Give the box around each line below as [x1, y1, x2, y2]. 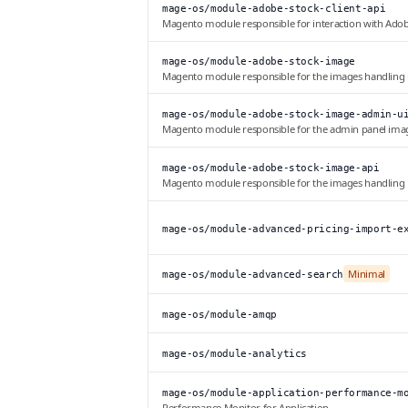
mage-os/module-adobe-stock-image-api [162, 162, 380, 175]
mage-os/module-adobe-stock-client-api [162, 3, 386, 15]
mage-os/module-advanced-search [162, 269, 343, 281]
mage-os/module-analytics [162, 348, 307, 361]
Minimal [348, 267, 385, 281]
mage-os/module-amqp [162, 309, 277, 321]
